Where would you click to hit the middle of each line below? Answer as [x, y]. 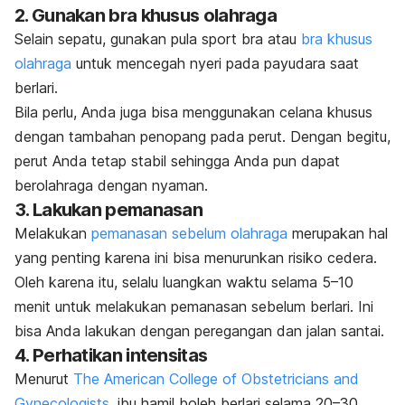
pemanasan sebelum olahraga [189, 233]
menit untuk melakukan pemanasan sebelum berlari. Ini [194, 306]
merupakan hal [338, 233]
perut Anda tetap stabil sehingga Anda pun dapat [177, 160]
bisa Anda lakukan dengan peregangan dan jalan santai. [199, 330]
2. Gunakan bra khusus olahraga [146, 15]
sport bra [232, 38]
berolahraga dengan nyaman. [111, 185]
